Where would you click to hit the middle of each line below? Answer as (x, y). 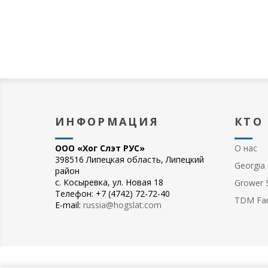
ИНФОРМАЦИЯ (107, 121)
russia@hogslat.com (122, 205)
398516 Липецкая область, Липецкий (130, 159)
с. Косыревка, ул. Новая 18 (109, 182)
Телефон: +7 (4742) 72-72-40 (112, 194)
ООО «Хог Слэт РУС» (100, 148)
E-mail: (69, 205)
